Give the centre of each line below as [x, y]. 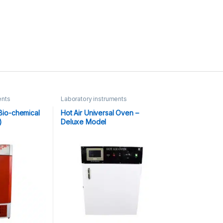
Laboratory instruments [94, 99]
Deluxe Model [83, 121]
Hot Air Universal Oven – [100, 112]
